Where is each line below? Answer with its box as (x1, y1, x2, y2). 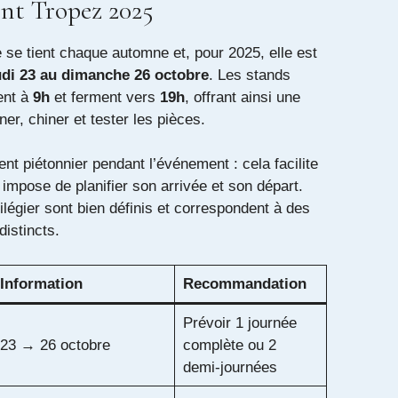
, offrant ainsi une (185, 88, 300, 106)
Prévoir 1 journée (182, 314, 297, 331)
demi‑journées (182, 358, 277, 376)
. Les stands (209, 66, 291, 84)
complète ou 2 (182, 336, 276, 354)
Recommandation (182, 275, 306, 292)
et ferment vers (50, 88, 160, 106)
